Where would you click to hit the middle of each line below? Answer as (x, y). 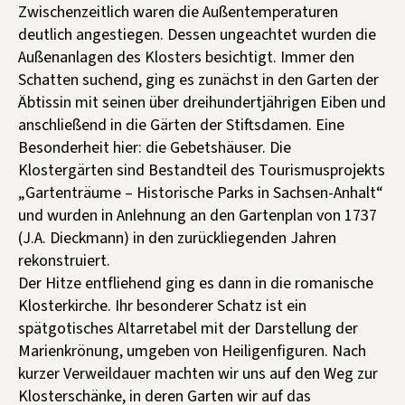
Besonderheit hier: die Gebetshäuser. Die (155, 147)
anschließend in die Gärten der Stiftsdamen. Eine (181, 125)
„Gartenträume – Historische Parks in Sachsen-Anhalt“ (201, 193)
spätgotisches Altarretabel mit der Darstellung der (188, 328)
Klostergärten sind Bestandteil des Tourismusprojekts (202, 170)
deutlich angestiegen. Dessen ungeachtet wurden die (197, 34)
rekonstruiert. (64, 260)
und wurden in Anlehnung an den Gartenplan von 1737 (198, 215)
